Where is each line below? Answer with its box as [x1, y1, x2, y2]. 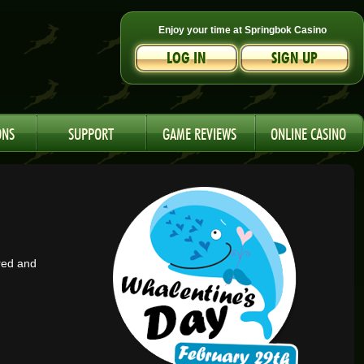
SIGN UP [271, 49, 318, 68]
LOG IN [167, 49, 206, 68]
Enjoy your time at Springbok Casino [158, 24, 327, 36]
